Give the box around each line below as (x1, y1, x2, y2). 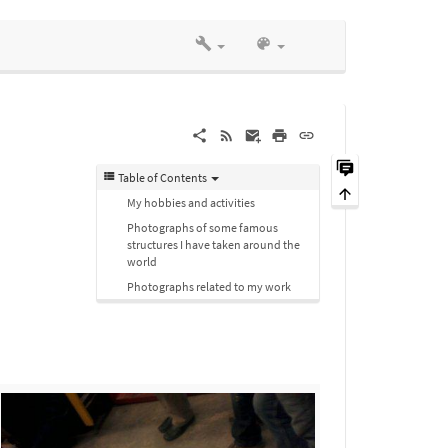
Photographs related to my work (127, 278, 291, 294)
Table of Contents (118, 169, 208, 185)
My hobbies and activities (127, 194, 255, 210)
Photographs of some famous (127, 219, 278, 235)
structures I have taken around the (127, 236, 300, 252)
